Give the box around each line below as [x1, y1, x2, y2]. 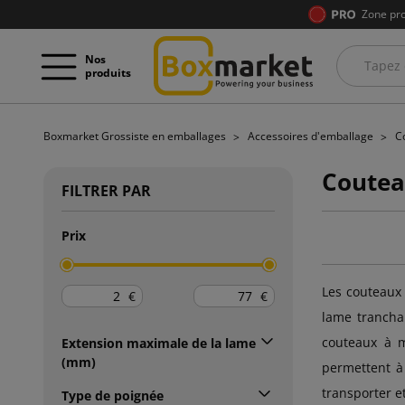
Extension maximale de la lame [61, 334, 256, 352]
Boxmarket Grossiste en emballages [43, 128, 229, 144]
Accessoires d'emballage [248, 128, 376, 144]
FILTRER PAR [61, 180, 151, 201]
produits [85, 64, 131, 80]
